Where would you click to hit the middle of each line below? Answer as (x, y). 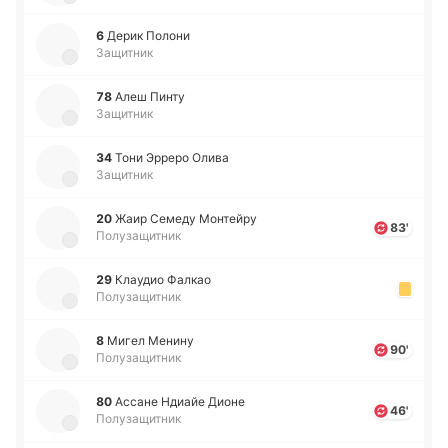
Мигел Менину (150, 340)
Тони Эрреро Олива (172, 157)
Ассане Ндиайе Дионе (180, 401)
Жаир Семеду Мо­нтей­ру (186, 218)
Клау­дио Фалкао (163, 279)
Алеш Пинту (150, 96)
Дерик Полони (148, 35)
